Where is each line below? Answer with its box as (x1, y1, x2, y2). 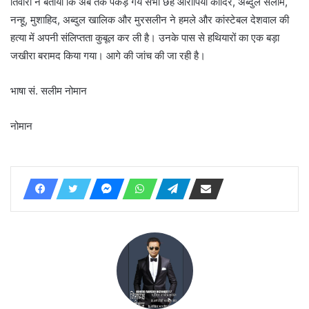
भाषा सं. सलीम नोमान (10, 84, 87, 98)
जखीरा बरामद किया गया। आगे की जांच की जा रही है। (10, 49, 206, 63)
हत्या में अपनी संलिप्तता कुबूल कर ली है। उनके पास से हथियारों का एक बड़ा (10, 31, 279, 45)
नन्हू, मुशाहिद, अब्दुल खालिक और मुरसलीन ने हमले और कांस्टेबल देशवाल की (10, 13, 289, 27)
